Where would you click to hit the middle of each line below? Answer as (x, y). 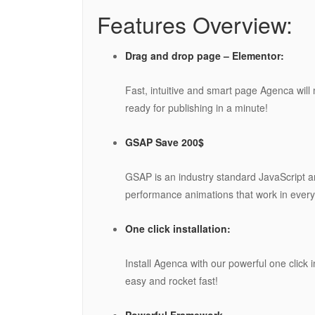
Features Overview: (195, 24)
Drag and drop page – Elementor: (205, 55)
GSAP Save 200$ (165, 142)
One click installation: (178, 228)
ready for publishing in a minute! (197, 107)
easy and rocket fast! (172, 280)
